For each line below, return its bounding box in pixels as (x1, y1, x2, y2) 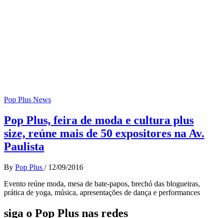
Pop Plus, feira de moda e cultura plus (4, 114, 194, 127)
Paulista (4, 140, 44, 153)
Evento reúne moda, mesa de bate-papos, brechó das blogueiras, (4, 180, 200, 188)
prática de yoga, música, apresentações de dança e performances (4, 188, 200, 197)
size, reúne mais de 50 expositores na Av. (4, 127, 204, 140)
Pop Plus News (4, 95, 51, 104)
